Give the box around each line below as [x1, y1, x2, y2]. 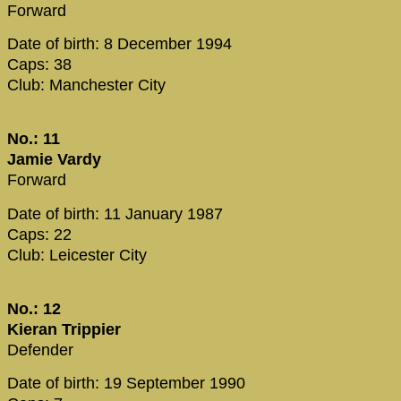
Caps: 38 [7, 55, 72, 73]
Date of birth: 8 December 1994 [7, 34, 232, 53]
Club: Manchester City [7, 75, 166, 94]
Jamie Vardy [7, 150, 101, 169]
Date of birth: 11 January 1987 [7, 204, 223, 223]
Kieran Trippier [7, 320, 121, 339]
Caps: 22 [7, 225, 72, 243]
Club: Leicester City [7, 245, 147, 264]
